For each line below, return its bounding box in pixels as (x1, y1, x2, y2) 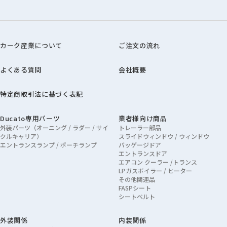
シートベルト (119, 192, 155, 201)
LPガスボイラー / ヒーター (119, 166, 192, 175)
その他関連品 (119, 174, 155, 183)
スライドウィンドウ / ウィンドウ (119, 131, 209, 140)
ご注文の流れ (119, 40, 160, 50)
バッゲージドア (119, 140, 161, 149)
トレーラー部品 (119, 123, 161, 132)
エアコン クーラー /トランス (119, 157, 197, 166)
